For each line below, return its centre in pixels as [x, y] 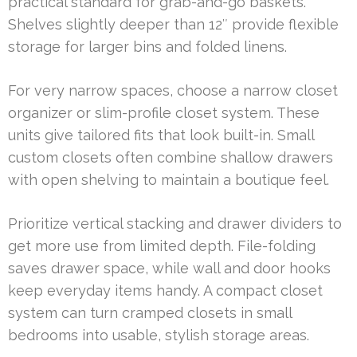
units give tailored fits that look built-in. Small [161, 135]
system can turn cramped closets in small [150, 312]
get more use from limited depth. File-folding [162, 245]
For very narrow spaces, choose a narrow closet [173, 90]
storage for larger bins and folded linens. [147, 46]
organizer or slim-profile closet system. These [164, 112]
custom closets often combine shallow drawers [171, 157]
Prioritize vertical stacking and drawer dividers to [175, 223]
